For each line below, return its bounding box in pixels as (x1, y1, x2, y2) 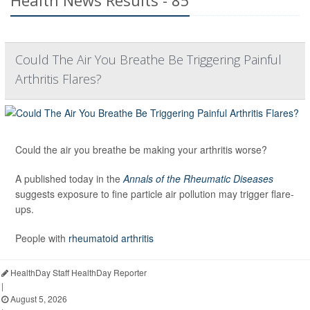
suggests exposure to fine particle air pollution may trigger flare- (15, 187, 294, 201)
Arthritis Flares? (15, 71, 102, 87)
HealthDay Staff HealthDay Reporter (8, 266, 147, 278)
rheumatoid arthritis (69, 231, 154, 245)
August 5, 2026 (8, 293, 67, 304)
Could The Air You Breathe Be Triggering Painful (15, 51, 282, 68)
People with (15, 231, 69, 245)
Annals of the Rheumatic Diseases (123, 172, 273, 185)
